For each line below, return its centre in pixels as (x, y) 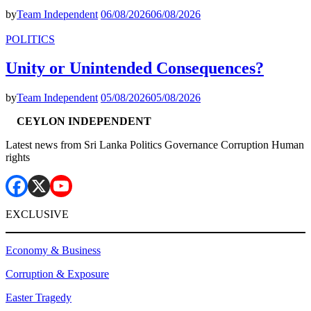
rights (18, 158)
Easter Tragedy (39, 298)
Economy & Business (53, 251)
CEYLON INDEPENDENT (84, 121)
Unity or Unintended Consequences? (135, 68)
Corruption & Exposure (57, 274)
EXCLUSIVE (37, 215)
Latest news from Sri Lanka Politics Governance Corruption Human (155, 145)
